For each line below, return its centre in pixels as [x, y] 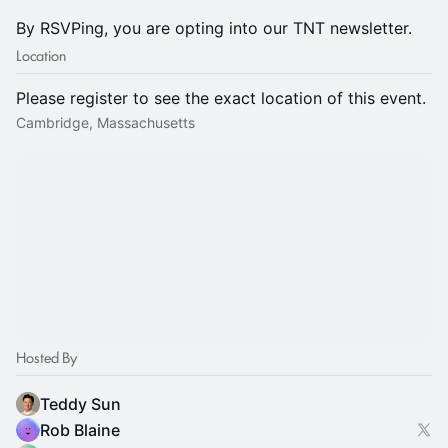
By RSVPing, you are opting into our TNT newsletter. [214, 28]
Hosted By [46, 356]
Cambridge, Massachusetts [105, 122]
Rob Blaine [80, 430]
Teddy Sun [80, 404]
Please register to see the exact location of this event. [221, 98]
